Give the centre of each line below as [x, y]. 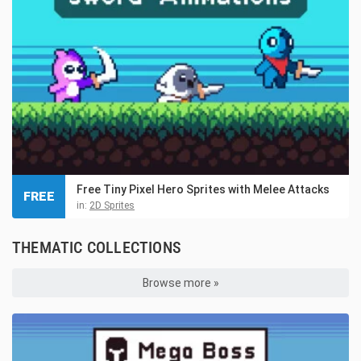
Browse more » [180, 282]
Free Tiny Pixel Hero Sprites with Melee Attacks [203, 189]
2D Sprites [112, 205]
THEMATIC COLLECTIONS [97, 247]
